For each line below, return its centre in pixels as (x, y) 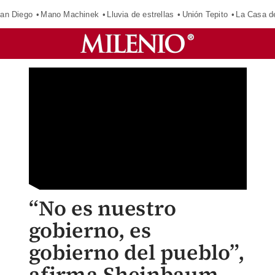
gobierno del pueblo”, (136, 252)
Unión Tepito (205, 14)
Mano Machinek (70, 14)
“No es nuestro (103, 208)
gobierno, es (90, 230)
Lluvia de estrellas (141, 14)
